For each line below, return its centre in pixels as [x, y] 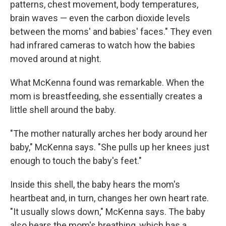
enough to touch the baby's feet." [76, 160]
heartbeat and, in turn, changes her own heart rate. [109, 198]
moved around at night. [56, 59]
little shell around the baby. [63, 109]
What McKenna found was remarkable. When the [107, 82]
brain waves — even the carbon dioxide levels [100, 18]
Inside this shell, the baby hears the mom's [95, 184]
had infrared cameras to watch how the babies [103, 45]
